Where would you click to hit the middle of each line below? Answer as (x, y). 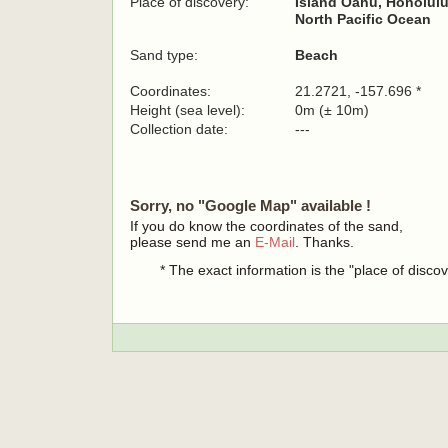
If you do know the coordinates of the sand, (266, 226)
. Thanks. (324, 242)
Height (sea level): (187, 110)
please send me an (192, 242)
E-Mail (275, 242)
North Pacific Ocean (363, 19)
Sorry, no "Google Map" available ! (250, 205)
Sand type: (164, 55)
